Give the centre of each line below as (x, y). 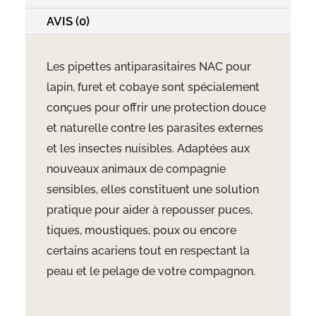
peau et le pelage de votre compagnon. (151, 272)
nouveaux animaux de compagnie (136, 169)
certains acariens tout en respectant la (148, 251)
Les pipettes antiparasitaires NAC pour (148, 67)
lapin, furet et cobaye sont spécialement (153, 87)
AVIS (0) (68, 22)
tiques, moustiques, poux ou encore (141, 231)
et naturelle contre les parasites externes (154, 128)
